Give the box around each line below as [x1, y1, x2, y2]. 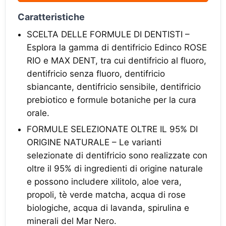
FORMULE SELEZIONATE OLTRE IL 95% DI [27, 124, 198, 134]
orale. [27, 108, 49, 118]
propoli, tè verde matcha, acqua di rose [27, 190, 186, 200]
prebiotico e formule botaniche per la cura [27, 95, 196, 105]
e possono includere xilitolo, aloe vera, [27, 177, 182, 187]
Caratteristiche [18, 12, 85, 22]
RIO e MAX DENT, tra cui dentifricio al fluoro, [27, 55, 206, 66]
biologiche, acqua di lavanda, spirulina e [27, 203, 189, 213]
